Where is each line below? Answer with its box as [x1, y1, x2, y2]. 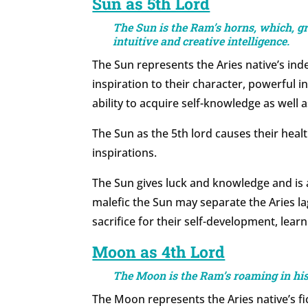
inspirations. [92, 145, 157, 161]
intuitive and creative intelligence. [113, 34, 290, 49]
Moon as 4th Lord [92, 241, 225, 263]
